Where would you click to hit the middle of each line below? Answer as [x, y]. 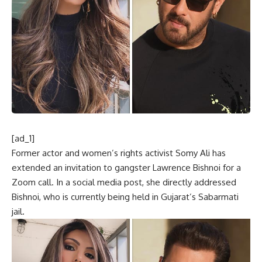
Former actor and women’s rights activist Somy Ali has [119, 153]
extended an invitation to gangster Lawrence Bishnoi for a [126, 167]
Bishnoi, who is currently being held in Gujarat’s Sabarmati [125, 196]
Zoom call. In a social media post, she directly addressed [124, 182]
